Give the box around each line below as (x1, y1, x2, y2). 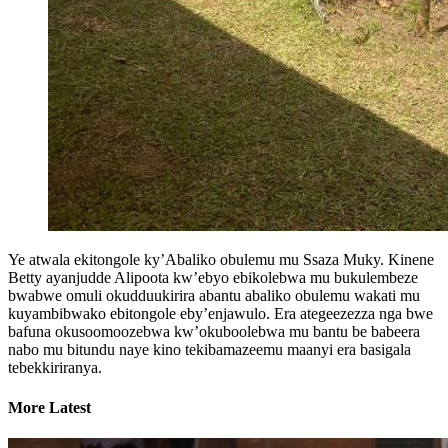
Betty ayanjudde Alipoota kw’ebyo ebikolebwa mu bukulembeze (8, 269, 418, 287)
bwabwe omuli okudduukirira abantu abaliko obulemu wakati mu (8, 287, 420, 305)
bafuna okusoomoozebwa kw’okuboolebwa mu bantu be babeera (8, 323, 420, 341)
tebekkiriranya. (8, 359, 102, 377)
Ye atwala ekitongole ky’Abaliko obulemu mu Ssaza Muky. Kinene (8, 251, 434, 269)
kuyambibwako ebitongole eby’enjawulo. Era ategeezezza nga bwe (8, 305, 433, 323)
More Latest (8, 398, 91, 416)
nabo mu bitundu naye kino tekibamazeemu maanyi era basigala (8, 341, 411, 359)
